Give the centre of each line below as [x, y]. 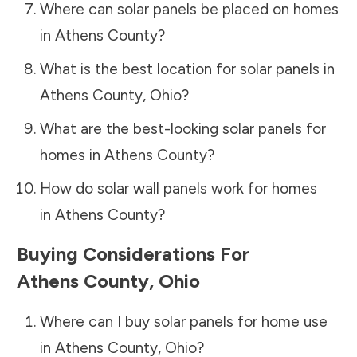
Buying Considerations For [133, 253]
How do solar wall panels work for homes [178, 188]
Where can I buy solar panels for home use [183, 321]
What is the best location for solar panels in [187, 69]
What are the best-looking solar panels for [182, 128]
